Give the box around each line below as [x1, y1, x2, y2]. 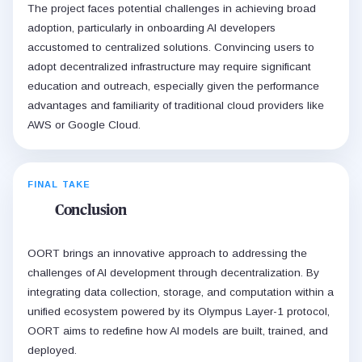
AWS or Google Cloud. [27, 118, 141, 131]
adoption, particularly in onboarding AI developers [27, 21, 276, 34]
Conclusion [55, 203, 127, 218]
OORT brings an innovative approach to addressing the [27, 246, 307, 259]
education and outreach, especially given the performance [27, 79, 319, 92]
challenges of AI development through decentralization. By [27, 266, 319, 279]
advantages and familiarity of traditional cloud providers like [27, 99, 324, 112]
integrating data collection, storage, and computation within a [27, 285, 334, 298]
